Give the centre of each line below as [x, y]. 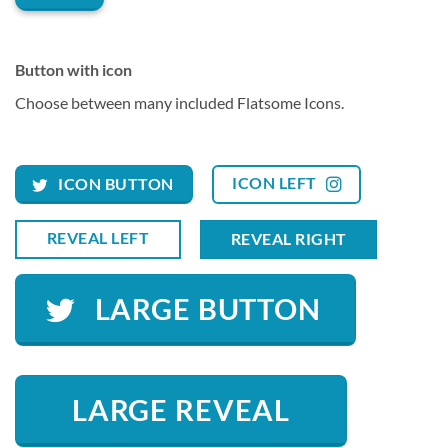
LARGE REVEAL [181, 410]
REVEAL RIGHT [288, 238]
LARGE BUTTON [207, 309]
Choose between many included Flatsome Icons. [179, 102]
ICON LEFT [274, 183]
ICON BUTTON [116, 184]
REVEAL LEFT [97, 237]
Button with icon [73, 69]
